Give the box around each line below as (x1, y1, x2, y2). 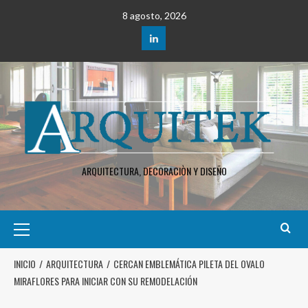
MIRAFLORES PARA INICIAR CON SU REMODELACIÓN (14, 274, 197, 289)
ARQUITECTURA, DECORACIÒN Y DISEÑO (81, 164, 227, 179)
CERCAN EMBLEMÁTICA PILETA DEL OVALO (113, 256, 265, 272)
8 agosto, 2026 (122, 10, 186, 21)
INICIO (14, 256, 36, 272)
